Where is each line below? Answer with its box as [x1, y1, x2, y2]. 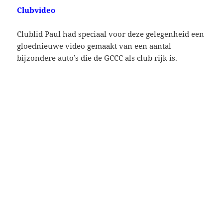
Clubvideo [17, 4, 56, 15]
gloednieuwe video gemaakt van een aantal [17, 40, 172, 51]
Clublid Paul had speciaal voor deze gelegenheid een [17, 28, 205, 39]
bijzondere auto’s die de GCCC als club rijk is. [17, 52, 178, 63]
